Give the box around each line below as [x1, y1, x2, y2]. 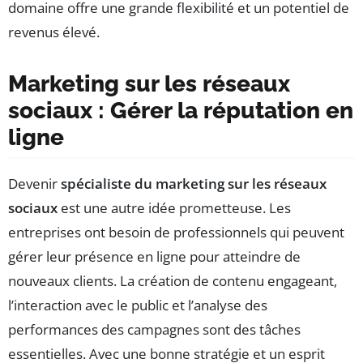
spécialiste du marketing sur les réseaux [61, 173, 327, 193]
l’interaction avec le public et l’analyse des [8, 295, 267, 314]
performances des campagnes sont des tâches [8, 319, 301, 339]
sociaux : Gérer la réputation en [8, 96, 353, 124]
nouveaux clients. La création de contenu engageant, [8, 271, 337, 290]
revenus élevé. [8, 22, 100, 41]
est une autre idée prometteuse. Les [58, 198, 291, 217]
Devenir [8, 173, 61, 193]
